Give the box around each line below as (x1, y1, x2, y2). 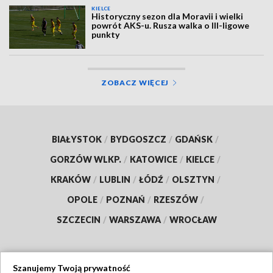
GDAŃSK (175, 133, 213, 144)
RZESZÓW (153, 194, 198, 205)
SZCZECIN (56, 214, 101, 225)
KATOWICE (130, 154, 177, 165)
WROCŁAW (169, 214, 217, 225)
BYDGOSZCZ (110, 133, 166, 144)
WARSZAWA (108, 214, 161, 225)
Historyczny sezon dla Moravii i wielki (91, 11, 244, 22)
